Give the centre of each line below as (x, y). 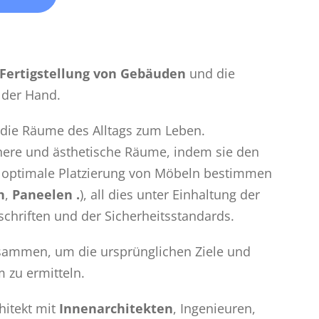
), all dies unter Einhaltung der (169, 194)
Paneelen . (46, 194)
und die (210, 73)
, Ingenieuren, (214, 308)
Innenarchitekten (116, 308)
